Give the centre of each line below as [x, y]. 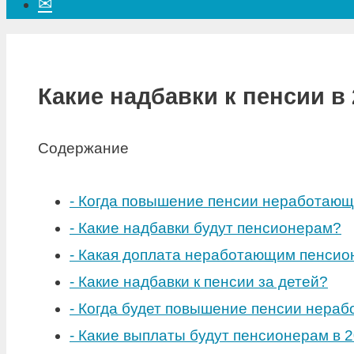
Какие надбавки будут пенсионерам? [210, 228]
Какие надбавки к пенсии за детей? [203, 281]
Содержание [83, 149]
